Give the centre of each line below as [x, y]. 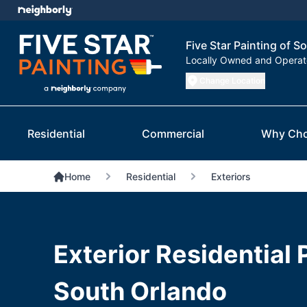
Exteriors [231, 177]
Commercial [173, 134]
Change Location [232, 81]
